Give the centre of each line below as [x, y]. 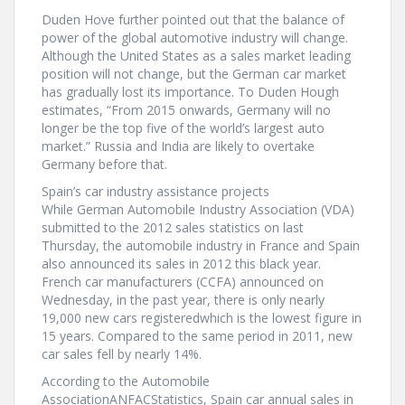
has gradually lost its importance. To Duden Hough [190, 92]
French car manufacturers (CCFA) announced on [183, 282]
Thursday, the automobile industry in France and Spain [201, 245]
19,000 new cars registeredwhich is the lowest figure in [202, 318]
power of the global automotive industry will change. [195, 38]
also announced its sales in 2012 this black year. [181, 264]
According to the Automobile [126, 381]
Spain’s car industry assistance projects [155, 191]
